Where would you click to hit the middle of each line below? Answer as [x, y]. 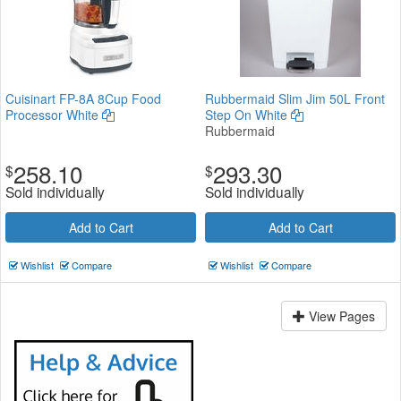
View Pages [340, 316]
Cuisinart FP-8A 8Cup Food [83, 98]
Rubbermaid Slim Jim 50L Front [295, 98]
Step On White [248, 114]
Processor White [54, 114]
